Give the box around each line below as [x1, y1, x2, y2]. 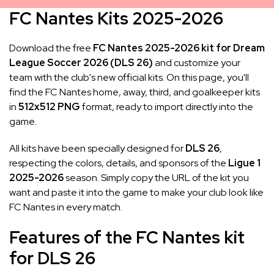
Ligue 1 [228, 156, 261, 169]
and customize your [153, 56, 240, 69]
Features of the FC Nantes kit [9, 225, 245, 249]
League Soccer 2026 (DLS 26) [9, 56, 153, 69]
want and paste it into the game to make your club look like [9, 185, 264, 199]
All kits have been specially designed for [9, 141, 185, 155]
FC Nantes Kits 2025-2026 [9, 6, 223, 30]
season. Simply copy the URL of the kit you [64, 171, 249, 184]
